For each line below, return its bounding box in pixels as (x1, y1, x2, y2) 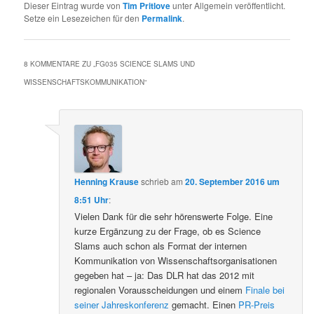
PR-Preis (238, 298, 275, 312)
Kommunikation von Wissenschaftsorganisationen (74, 254, 278, 268)
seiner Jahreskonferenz (74, 298, 170, 312)
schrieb (141, 175, 170, 188)
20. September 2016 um (185, 175, 280, 189)
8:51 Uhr (74, 193, 109, 207)
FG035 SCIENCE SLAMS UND (95, 58, 196, 69)
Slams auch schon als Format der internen (74, 239, 247, 253)
